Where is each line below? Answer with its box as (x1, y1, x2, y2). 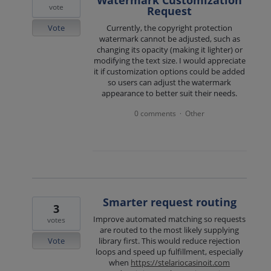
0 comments (134, 108, 177, 119)
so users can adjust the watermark (108, 76, 232, 88)
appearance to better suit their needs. (102, 87, 238, 99)
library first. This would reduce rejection (99, 235, 241, 247)
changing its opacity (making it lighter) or (96, 44, 243, 55)
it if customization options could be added (94, 65, 246, 77)
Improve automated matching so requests (93, 214, 246, 225)
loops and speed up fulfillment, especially (96, 246, 244, 258)
